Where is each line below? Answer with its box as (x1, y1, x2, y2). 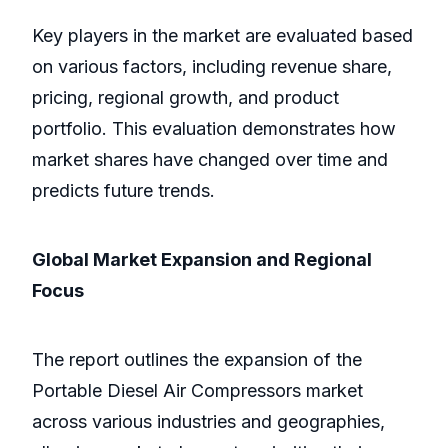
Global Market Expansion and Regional (32, 249, 372, 271)
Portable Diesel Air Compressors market (32, 380, 363, 402)
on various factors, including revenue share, (32, 56, 392, 78)
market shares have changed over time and (32, 149, 388, 171)
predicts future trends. (32, 180, 215, 202)
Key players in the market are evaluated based (32, 25, 413, 47)
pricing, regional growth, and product (32, 87, 339, 109)
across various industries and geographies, (32, 411, 385, 433)
